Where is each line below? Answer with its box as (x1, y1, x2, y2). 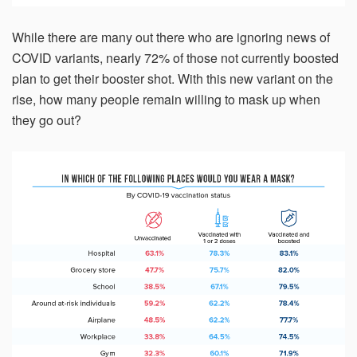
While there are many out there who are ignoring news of (12, 28, 330, 47)
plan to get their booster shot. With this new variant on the (12, 69, 333, 88)
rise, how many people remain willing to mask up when (12, 90, 320, 109)
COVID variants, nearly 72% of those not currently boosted (12, 49, 339, 68)
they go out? (12, 111, 81, 130)
